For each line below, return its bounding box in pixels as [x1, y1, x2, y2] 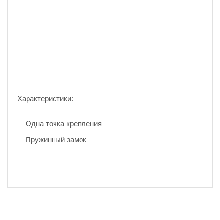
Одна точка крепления [26, 119, 102, 128]
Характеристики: [17, 94, 73, 103]
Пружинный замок [26, 136, 86, 144]
